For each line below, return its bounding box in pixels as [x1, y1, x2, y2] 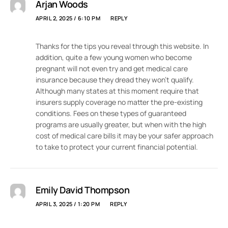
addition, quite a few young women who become [36, 52, 192, 63]
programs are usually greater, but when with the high [36, 120, 206, 130]
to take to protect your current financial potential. [36, 142, 198, 152]
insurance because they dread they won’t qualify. [36, 75, 194, 85]
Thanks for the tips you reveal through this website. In [36, 41, 209, 51]
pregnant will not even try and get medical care [36, 64, 188, 74]
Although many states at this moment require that [36, 86, 199, 96]
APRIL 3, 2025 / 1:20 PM [36, 200, 100, 208]
